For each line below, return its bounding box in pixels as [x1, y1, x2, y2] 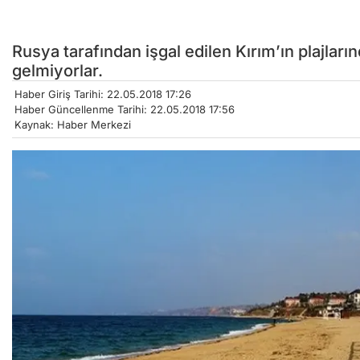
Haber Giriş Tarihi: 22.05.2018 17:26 [14, 88, 191, 101]
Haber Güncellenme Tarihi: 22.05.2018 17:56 [14, 103, 235, 117]
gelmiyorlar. [12, 61, 103, 81]
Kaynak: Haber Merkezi [14, 118, 131, 132]
